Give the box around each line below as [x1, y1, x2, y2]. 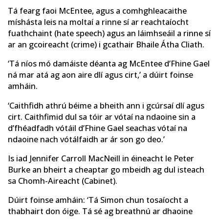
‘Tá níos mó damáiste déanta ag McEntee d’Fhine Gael [8, 58, 210, 69]
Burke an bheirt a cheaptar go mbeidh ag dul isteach [8, 164, 204, 175]
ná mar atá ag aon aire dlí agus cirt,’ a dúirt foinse [8, 69, 193, 81]
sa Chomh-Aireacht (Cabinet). [8, 175, 117, 186]
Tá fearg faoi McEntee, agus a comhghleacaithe [8, 5, 187, 16]
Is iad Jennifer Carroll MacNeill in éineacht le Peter [8, 153, 194, 164]
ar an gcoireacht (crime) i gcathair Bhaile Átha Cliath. [8, 39, 204, 50]
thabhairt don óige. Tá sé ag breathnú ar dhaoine [8, 206, 193, 217]
